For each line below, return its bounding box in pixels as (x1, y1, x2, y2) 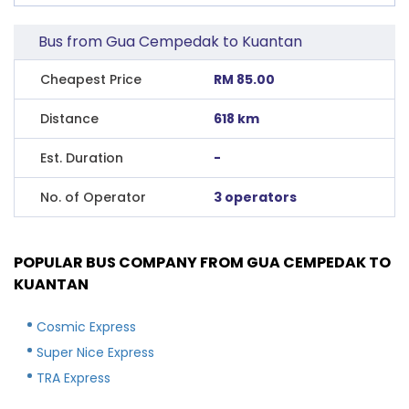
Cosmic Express (37, 317, 136, 336)
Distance (40, 109, 99, 128)
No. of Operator (40, 187, 146, 206)
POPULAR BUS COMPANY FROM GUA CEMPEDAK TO (14, 251, 391, 273)
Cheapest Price (40, 69, 142, 89)
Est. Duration (40, 148, 123, 167)
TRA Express (37, 368, 110, 387)
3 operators (214, 187, 298, 206)
